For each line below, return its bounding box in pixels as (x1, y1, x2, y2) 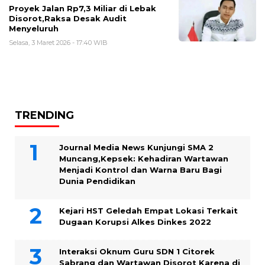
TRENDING (15, 108, 74, 122)
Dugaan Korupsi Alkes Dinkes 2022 (59, 216, 211, 227)
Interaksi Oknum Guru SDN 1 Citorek (59, 246, 215, 256)
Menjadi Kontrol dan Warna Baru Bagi (59, 164, 222, 174)
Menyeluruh (9, 23, 59, 33)
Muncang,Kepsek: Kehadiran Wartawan (59, 153, 228, 163)
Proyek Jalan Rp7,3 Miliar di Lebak (9, 3, 156, 13)
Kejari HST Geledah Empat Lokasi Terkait (59, 205, 238, 215)
